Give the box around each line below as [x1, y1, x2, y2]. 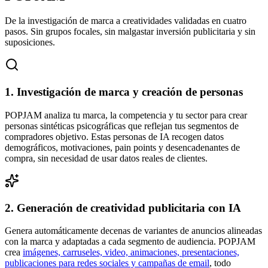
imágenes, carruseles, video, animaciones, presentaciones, [23, 247, 239, 258]
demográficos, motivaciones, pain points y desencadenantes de [5, 142, 240, 153]
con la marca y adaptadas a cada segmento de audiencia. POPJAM [5, 236, 255, 247]
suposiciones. [5, 37, 55, 48]
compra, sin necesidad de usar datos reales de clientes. [5, 153, 208, 163]
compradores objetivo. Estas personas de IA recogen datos [5, 131, 224, 142]
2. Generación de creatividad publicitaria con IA [5, 201, 241, 214]
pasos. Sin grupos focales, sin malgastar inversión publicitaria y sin [5, 26, 255, 37]
